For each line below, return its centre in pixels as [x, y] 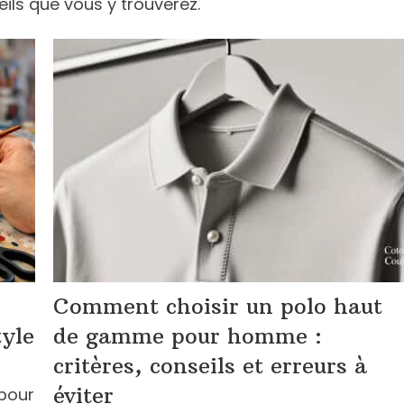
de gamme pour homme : [188, 335]
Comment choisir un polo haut [218, 306]
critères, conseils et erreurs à [210, 365]
